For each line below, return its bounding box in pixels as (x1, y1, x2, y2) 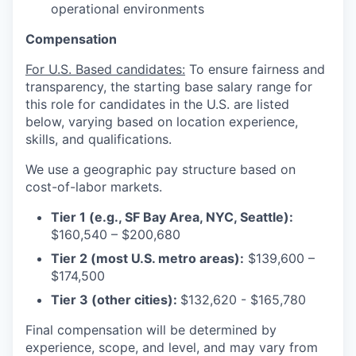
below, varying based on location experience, (25, 114, 298, 130)
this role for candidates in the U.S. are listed (25, 96, 289, 113)
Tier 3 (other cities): (51, 292, 180, 308)
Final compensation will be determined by (25, 322, 277, 339)
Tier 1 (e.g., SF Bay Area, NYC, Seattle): (51, 209, 293, 226)
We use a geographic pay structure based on (25, 161, 296, 178)
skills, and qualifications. (25, 131, 172, 148)
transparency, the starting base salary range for (25, 79, 312, 95)
